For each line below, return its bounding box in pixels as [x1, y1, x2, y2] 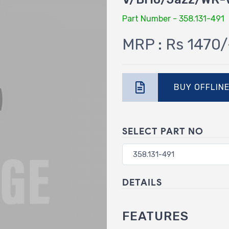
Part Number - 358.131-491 [122, 13, 224, 24]
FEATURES [122, 209, 189, 223]
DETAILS [122, 176, 162, 188]
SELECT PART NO [122, 125, 203, 137]
